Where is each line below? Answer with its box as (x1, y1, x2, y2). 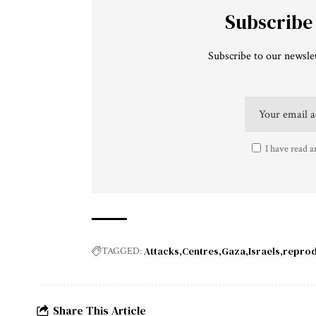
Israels (248, 243, 280, 258)
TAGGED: (102, 244, 142, 257)
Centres (182, 243, 219, 258)
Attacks (144, 243, 179, 258)
